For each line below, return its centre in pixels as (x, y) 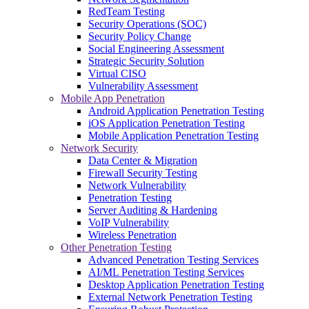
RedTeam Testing (127, 11)
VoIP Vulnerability (129, 222)
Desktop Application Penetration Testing (176, 284)
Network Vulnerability (137, 185)
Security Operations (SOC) (147, 23)
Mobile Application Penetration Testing (173, 135)
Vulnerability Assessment (143, 86)
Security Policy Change (140, 36)
